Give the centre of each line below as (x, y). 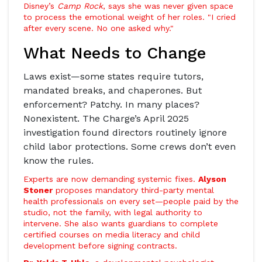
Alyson (212, 179)
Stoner (38, 190)
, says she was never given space (168, 6)
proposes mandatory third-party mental (133, 190)
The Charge (108, 118)
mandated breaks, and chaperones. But (113, 90)
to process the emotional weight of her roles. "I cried (130, 17)
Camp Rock (80, 6)
